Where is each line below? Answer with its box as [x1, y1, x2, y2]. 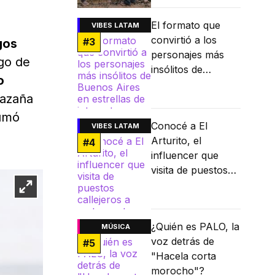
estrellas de [151, 93, 204, 106]
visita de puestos [151, 164, 228, 177]
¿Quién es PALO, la [151, 220, 239, 233]
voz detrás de [151, 235, 214, 248]
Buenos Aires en [151, 78, 228, 91]
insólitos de [151, 63, 203, 76]
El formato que [151, 19, 220, 32]
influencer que [151, 149, 219, 162]
